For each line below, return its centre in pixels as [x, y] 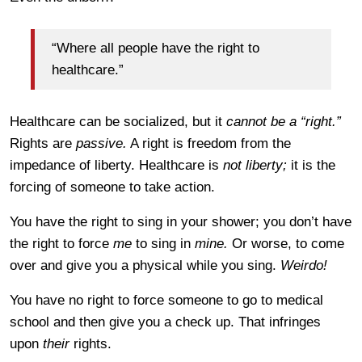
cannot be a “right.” [284, 121]
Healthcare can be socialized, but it [118, 121]
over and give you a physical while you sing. [145, 265]
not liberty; [255, 165]
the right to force [61, 243]
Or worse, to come [286, 243]
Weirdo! [304, 265]
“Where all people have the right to [156, 48]
